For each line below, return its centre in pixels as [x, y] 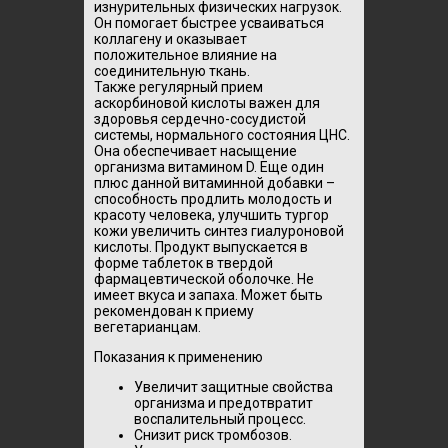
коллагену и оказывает [170, 39]
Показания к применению [178, 357]
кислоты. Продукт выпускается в [201, 247]
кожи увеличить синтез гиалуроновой [219, 231]
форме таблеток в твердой [183, 263]
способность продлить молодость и [213, 199]
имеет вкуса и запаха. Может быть [208, 295]
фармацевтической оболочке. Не [204, 279]
